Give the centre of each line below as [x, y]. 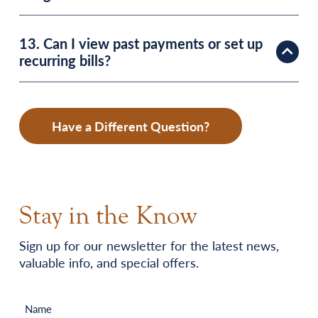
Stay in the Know [108, 215]
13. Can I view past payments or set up [141, 43]
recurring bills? [65, 60]
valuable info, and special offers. [109, 262]
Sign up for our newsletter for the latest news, [149, 245]
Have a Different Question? [131, 126]
